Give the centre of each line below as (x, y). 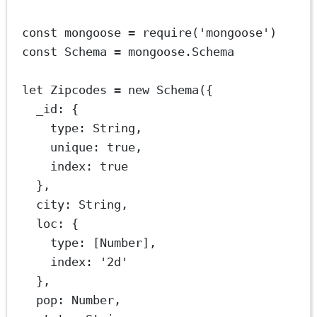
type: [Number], (104, 243)
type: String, (97, 128)
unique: (79, 148)
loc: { (58, 224)
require (167, 33)
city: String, (82, 205)
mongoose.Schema (178, 52)
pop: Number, (79, 300)
